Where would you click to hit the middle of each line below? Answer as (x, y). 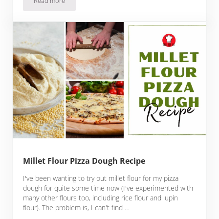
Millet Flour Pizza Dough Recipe (84, 161)
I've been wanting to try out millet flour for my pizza (101, 178)
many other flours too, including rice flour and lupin (101, 197)
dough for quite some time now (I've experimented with (108, 188)
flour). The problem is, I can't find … (77, 207)
